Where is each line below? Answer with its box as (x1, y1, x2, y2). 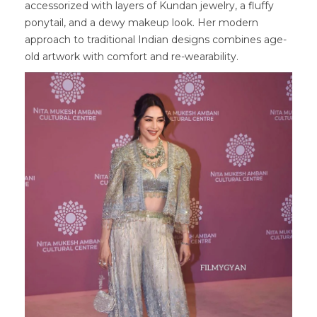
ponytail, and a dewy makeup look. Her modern (25, 16, 258, 30)
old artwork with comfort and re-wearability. (25, 50, 238, 64)
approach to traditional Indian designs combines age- (25, 33, 287, 47)
